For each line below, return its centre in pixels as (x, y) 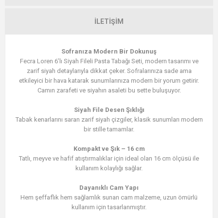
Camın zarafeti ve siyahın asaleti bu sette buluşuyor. (109, 91)
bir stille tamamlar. (109, 129)
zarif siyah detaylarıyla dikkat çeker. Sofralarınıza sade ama (109, 71)
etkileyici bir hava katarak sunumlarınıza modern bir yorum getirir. (109, 81)
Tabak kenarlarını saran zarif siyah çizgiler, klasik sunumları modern (109, 120)
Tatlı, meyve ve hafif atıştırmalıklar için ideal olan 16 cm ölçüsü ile (109, 159)
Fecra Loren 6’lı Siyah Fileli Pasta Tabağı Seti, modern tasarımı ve (109, 61)
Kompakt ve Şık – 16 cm (109, 149)
